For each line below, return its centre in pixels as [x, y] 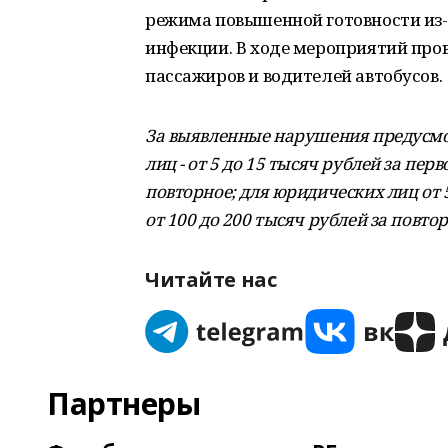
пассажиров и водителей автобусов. [294, 75]
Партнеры [124, 403]
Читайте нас [211, 279]
